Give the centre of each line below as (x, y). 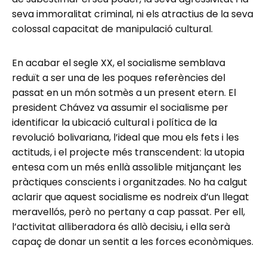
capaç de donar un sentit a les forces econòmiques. (133, 241)
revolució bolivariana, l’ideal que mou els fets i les (125, 137)
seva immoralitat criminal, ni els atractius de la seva (133, 14)
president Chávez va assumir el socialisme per (120, 107)
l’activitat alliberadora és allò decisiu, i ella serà (121, 226)
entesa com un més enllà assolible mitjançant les (127, 167)
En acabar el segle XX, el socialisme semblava (119, 63)
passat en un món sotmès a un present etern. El (124, 92)
